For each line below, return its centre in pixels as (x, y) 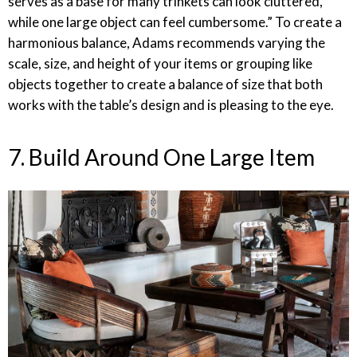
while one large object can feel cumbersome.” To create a (175, 22)
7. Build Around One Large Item (161, 157)
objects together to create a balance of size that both (165, 84)
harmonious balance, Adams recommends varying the (167, 43)
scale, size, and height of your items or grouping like (160, 63)
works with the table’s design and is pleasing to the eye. (171, 105)
